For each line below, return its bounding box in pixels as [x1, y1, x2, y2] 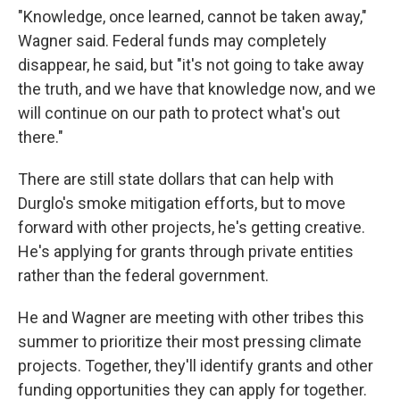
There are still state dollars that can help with [18, 170, 334, 189]
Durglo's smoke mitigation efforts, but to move [18, 194, 346, 213]
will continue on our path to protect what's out [18, 104, 340, 123]
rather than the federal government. [18, 266, 269, 286]
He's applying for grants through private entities [18, 242, 354, 262]
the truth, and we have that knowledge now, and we [18, 79, 376, 99]
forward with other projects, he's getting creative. [18, 218, 365, 237]
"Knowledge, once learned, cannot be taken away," [18, 7, 367, 27]
